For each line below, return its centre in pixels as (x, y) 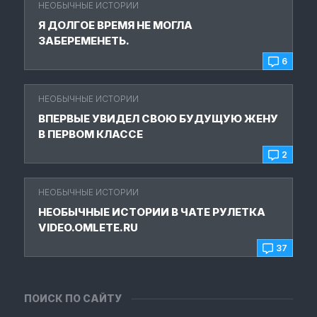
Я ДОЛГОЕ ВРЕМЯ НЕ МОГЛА (115, 25)
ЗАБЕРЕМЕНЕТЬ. (84, 41)
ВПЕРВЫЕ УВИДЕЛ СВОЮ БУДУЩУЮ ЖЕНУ (158, 119)
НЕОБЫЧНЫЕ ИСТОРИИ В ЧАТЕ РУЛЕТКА (152, 212)
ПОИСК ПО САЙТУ (73, 299)
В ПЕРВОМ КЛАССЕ (91, 134)
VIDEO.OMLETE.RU (88, 228)
